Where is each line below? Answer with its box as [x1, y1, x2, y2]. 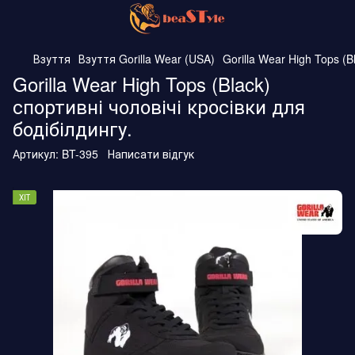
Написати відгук [108, 146, 194, 162]
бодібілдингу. [13, 114, 132, 142]
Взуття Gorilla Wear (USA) [78, 51, 215, 67]
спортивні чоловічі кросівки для [13, 92, 305, 120]
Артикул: [13, 146, 59, 162]
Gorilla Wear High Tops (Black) [13, 70, 270, 97]
